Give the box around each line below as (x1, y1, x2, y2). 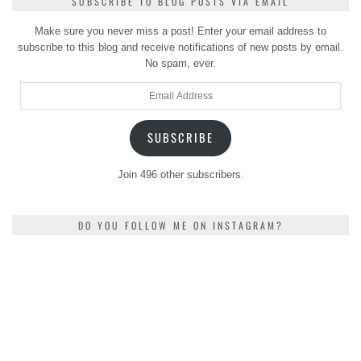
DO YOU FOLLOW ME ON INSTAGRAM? (77, 218, 284, 233)
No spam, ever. (145, 56, 216, 69)
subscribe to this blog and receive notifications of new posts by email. (18, 40, 343, 53)
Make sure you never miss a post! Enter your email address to (35, 24, 326, 37)
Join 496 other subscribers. (117, 168, 244, 181)
